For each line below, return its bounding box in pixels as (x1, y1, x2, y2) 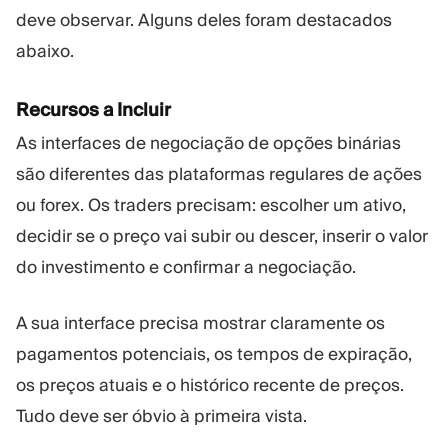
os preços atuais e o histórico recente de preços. (16, 374, 404, 397)
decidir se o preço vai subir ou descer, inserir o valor (16, 224, 428, 247)
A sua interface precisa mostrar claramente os (16, 312, 385, 335)
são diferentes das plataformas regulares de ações (16, 162, 422, 185)
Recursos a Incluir (16, 97, 171, 121)
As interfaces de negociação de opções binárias (16, 131, 401, 154)
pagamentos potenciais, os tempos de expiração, (16, 343, 412, 366)
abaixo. (16, 40, 74, 63)
